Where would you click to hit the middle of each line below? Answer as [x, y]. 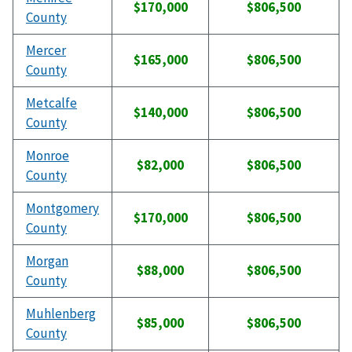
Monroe [48, 156]
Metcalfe [51, 103]
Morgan [47, 261]
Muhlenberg [61, 314]
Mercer [46, 51]
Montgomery [62, 209]
